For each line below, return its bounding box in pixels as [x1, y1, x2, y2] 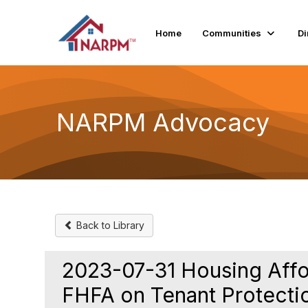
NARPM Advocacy [56, 107, 269, 137]
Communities [201, 27, 261, 38]
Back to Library [74, 219, 144, 231]
